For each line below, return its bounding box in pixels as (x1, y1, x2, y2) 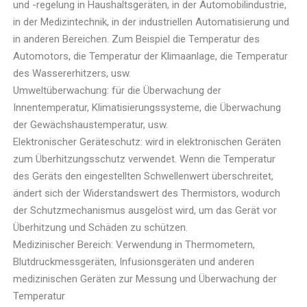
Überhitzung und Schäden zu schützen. (13, 221, 188, 234)
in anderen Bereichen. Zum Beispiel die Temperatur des (13, 33, 260, 46)
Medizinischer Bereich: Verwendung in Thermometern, (13, 238, 256, 251)
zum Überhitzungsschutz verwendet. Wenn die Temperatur (13, 153, 276, 166)
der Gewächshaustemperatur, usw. (13, 119, 169, 132)
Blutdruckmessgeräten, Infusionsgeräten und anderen (13, 256, 255, 269)
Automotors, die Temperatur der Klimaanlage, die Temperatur (13, 50, 288, 63)
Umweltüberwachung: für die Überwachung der (13, 84, 222, 97)
